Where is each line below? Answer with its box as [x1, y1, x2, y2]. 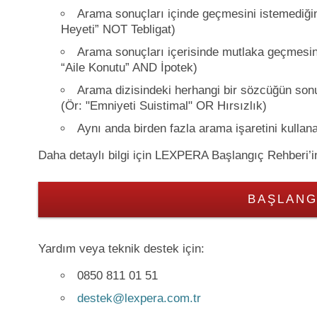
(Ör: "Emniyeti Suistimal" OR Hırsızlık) [61, 99, 267, 113]
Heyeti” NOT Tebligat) [61, 23, 175, 36]
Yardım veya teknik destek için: [38, 242, 204, 255]
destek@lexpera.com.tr [77, 292, 201, 305]
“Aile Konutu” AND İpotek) [61, 61, 197, 74]
